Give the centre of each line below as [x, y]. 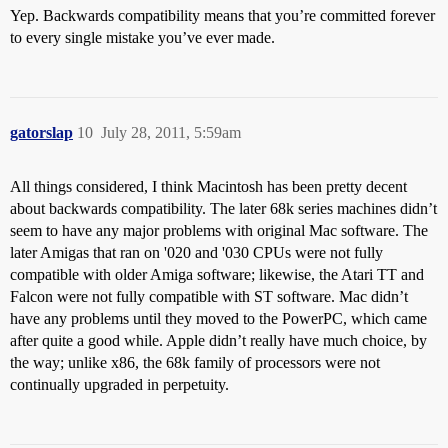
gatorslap [41, 133]
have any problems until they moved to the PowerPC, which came [218, 319]
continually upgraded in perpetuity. [119, 385]
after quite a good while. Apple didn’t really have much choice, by [218, 341]
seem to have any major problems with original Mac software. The [219, 231]
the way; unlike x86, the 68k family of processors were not [195, 363]
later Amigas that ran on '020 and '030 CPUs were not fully [196, 253]
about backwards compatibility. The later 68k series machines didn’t [223, 209]
